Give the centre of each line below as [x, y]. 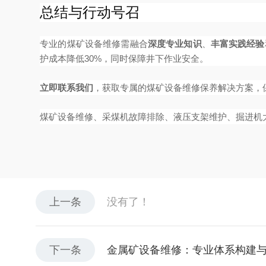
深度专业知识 [175, 44]
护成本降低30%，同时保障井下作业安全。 [124, 58]
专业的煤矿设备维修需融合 [94, 44]
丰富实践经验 [237, 44]
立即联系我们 [67, 88]
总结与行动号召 [90, 12]
